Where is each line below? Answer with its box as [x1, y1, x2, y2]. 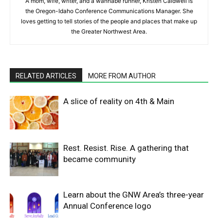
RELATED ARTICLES [16, 72, 76, 80]
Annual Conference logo [63, 201, 151, 211]
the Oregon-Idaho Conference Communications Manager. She [25, 7, 193, 15]
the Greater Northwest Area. [71, 28, 147, 36]
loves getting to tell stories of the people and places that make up [21, 18, 197, 25]
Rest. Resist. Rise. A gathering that [63, 143, 189, 153]
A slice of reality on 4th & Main [63, 96, 174, 107]
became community [63, 154, 136, 164]
